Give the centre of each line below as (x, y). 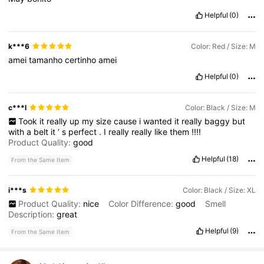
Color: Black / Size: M (220, 107)
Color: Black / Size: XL (219, 190)
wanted (159, 121)
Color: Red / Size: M (223, 46)
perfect (84, 131)
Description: (33, 214)
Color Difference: (142, 203)
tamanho (47, 60)
